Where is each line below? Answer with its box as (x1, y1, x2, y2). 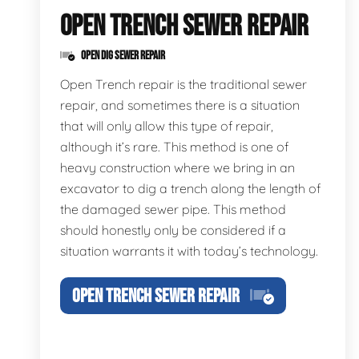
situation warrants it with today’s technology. (60, 243, 318, 259)
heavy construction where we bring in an (60, 159, 295, 175)
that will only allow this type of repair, (60, 118, 273, 134)
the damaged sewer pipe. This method (60, 201, 286, 217)
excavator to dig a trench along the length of (60, 180, 321, 196)
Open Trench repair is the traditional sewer (60, 76, 307, 92)
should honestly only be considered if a (60, 222, 286, 238)
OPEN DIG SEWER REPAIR (79, 49, 165, 63)
